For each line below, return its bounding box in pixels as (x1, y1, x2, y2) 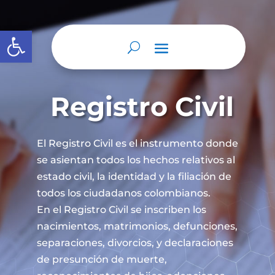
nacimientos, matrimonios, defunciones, (36, 220, 238, 232)
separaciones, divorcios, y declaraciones (36, 237, 233, 249)
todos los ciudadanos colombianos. (36, 187, 211, 199)
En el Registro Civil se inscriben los (36, 204, 206, 215)
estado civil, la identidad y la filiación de (36, 171, 231, 182)
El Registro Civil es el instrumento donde (36, 137, 238, 149)
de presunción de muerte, (36, 254, 167, 265)
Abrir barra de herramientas (6, 24, 139, 48)
